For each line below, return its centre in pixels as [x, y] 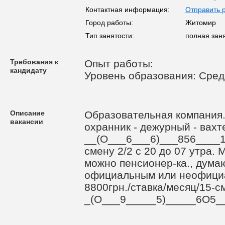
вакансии [27, 122]
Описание [27, 113]
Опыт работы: [120, 64]
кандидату [28, 70]
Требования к [34, 62]
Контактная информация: [128, 10]
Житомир [201, 23]
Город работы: [109, 23]
